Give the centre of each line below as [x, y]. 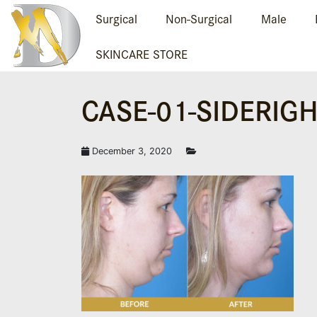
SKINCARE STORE [142, 54]
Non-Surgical [199, 18]
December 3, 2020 [130, 151]
